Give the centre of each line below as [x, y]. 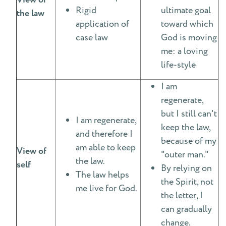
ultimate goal [186, 10]
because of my [189, 141]
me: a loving [184, 51]
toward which [187, 24]
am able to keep [106, 148]
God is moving [189, 38]
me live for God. [106, 188]
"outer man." [185, 155]
